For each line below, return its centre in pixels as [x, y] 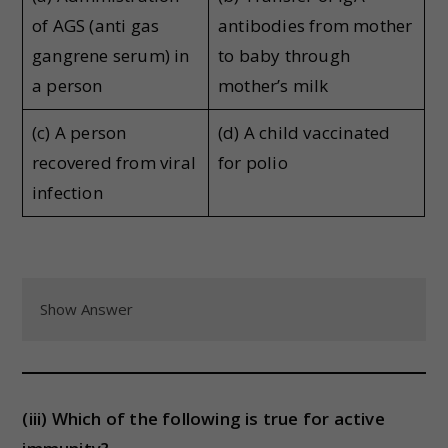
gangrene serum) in [110, 55]
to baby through [283, 55]
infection [67, 192]
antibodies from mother [315, 25]
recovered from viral [113, 162]
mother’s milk [273, 85]
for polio [252, 162]
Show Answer [87, 309]
